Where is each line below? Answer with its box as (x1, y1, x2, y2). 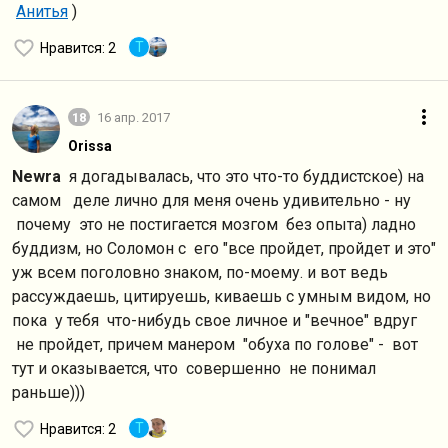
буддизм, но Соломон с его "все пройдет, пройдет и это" (12, 239, 436, 258)
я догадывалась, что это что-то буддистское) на (69, 167, 424, 186)
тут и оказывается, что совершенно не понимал (12, 359, 376, 378)
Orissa (68, 138, 112, 154)
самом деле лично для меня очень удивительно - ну (12, 191, 411, 210)
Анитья (16, 2, 68, 21)
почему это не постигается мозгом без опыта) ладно (12, 215, 416, 234)
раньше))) (12, 383, 85, 402)
